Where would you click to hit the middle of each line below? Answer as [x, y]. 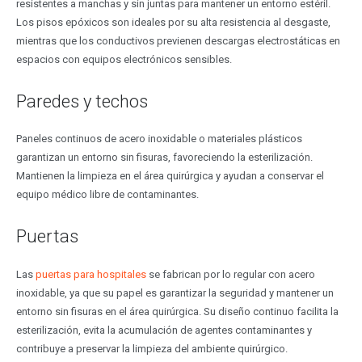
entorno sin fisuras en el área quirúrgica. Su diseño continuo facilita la [177, 311]
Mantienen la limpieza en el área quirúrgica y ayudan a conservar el [170, 176]
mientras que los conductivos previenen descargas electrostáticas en [178, 40]
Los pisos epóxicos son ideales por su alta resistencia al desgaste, [173, 22]
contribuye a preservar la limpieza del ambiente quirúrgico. [152, 348]
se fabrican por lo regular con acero [230, 274]
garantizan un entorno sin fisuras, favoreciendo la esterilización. [164, 158]
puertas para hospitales [90, 274]
